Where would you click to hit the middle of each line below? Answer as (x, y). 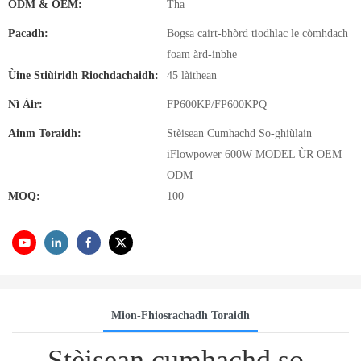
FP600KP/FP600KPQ (217, 104)
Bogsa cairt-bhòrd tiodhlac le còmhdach (257, 33)
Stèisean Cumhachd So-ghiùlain (239, 133)
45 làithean (192, 75)
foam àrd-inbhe (202, 54)
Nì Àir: (25, 104)
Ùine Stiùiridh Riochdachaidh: (83, 75)
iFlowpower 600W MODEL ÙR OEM (254, 154)
